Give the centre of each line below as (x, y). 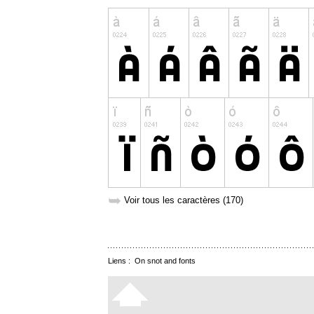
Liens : (121, 261)
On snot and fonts (165, 261)
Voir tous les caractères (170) (184, 200)
